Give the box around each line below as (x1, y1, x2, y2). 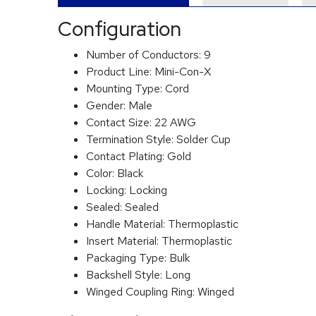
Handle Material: (86, 217, 168, 231)
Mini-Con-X (154, 64, 211, 79)
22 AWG (154, 115, 196, 130)
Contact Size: (86, 115, 154, 130)
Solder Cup (176, 132, 231, 147)
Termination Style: (86, 132, 176, 147)
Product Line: (86, 64, 154, 79)
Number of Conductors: (86, 47, 204, 62)
